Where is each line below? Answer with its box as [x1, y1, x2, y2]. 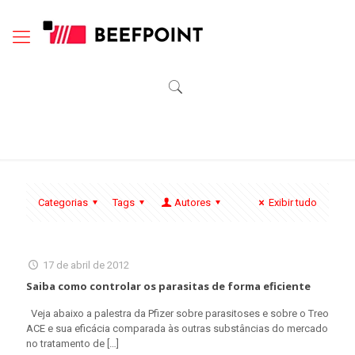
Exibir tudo [269, 197, 317, 208]
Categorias [38, 197, 88, 208]
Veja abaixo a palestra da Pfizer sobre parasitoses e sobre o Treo [26, 307, 329, 319]
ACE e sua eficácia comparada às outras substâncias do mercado [26, 323, 328, 334]
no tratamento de [26, 338, 105, 349]
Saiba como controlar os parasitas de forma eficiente [26, 279, 311, 293]
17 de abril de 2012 [43, 259, 130, 271]
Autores [174, 197, 211, 208]
